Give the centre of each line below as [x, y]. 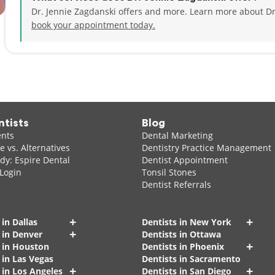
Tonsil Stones [169, 172]
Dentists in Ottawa [181, 234]
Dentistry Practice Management [206, 148]
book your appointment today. [93, 25]
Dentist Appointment [184, 160]
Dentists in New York [186, 222]
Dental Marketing [177, 135]
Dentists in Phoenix [183, 246]
